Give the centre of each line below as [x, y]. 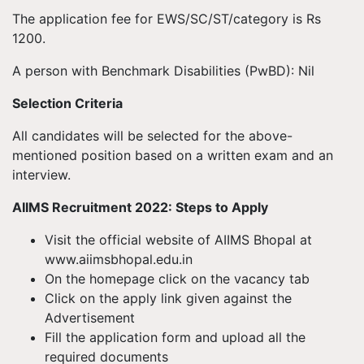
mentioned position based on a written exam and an [173, 155]
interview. [41, 175]
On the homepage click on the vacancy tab [177, 279]
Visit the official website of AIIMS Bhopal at [178, 240]
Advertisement [90, 318]
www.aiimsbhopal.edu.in [119, 259]
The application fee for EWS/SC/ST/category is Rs [167, 19]
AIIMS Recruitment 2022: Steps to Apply [140, 207]
